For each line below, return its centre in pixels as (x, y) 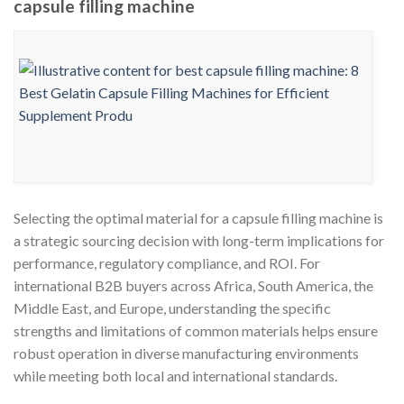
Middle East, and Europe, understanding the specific (172, 308)
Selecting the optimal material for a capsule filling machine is (198, 217)
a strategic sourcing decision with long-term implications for (199, 240)
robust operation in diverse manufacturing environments (186, 353)
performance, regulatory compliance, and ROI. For (167, 262)
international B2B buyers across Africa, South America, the (193, 285)
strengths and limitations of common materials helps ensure (196, 330)
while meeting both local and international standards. (175, 375)
